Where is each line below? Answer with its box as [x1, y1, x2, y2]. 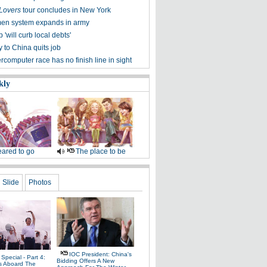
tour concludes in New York [21, 6, 111, 14]
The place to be [75, 147, 126, 156]
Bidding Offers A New [57, 257, 114, 264]
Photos [29, 178, 51, 187]
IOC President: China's [69, 251, 132, 257]
